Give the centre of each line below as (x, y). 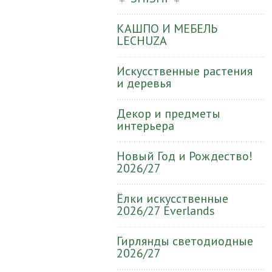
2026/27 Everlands (166, 211)
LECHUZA (142, 41)
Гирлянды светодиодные (185, 241)
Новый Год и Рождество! (185, 156)
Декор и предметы (168, 114)
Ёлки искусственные (172, 199)
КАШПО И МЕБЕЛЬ (167, 29)
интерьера (145, 126)
